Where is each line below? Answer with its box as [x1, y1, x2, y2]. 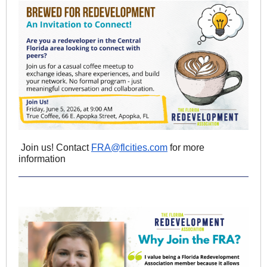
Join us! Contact [18, 142, 91, 153]
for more [167, 142, 204, 153]
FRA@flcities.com [91, 142, 167, 153]
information [18, 154, 66, 164]
